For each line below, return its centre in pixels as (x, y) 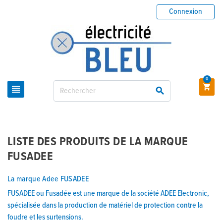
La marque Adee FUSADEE (48, 179)
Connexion (186, 12)
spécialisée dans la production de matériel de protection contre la (105, 206)
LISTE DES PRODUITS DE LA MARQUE (98, 142)
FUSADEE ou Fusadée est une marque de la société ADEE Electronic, (108, 194)
